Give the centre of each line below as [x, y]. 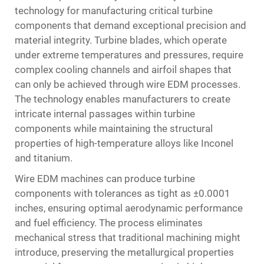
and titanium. [44, 158]
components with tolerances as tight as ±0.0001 [123, 193]
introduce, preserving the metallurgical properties [124, 252]
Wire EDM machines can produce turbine [105, 179]
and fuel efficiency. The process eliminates [109, 223]
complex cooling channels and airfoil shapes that [123, 70]
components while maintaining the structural [114, 128]
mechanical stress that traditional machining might [128, 237]
